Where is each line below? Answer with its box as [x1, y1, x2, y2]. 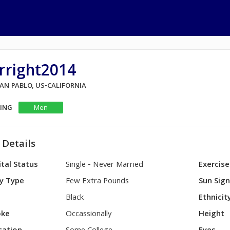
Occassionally [66, 208, 112, 221]
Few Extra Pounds [66, 175, 129, 188]
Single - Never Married [66, 159, 144, 172]
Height [199, 208, 225, 221]
